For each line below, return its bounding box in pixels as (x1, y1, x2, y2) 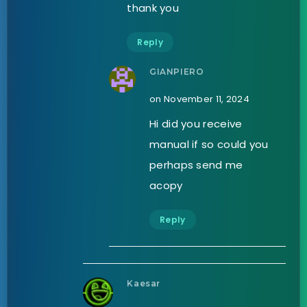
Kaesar (127, 278, 160, 288)
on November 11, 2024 (149, 92, 250, 106)
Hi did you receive (149, 116, 243, 131)
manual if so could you (149, 136, 269, 151)
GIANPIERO (149, 66, 204, 77)
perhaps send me (149, 157, 243, 172)
